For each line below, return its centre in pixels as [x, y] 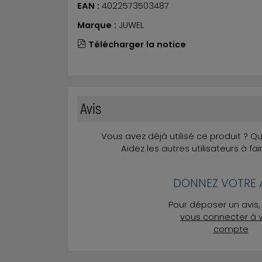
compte [231, 229]
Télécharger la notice [137, 44]
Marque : [98, 25]
